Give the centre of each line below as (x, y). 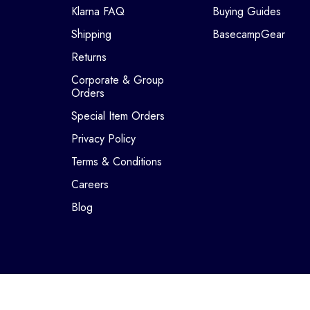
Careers (90, 184)
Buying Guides (246, 11)
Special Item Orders (118, 116)
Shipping (91, 34)
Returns (89, 57)
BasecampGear (248, 34)
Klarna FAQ (98, 11)
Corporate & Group (117, 80)
